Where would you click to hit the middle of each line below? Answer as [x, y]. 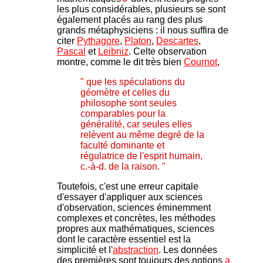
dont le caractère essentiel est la [124, 240]
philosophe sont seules [129, 103]
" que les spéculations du [133, 82]
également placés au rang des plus [130, 20]
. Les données [188, 250]
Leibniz [113, 52]
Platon [138, 41]
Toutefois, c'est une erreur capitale [128, 187]
